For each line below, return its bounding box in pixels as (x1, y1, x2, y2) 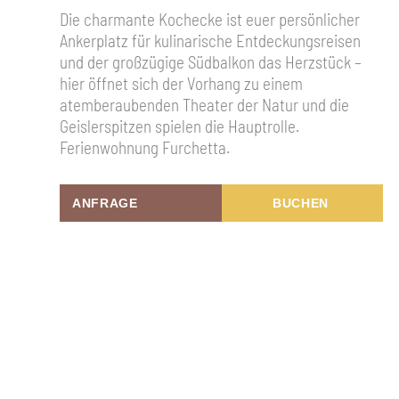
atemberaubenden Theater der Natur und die (60, 94, 350, 115)
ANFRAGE (72, 195, 138, 210)
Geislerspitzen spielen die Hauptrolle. (60, 115, 300, 136)
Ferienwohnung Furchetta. (60, 136, 231, 158)
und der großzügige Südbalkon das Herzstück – (60, 51, 362, 72)
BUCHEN (273, 195, 329, 210)
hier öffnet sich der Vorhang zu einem (60, 72, 304, 94)
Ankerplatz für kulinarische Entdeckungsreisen (60, 29, 362, 51)
